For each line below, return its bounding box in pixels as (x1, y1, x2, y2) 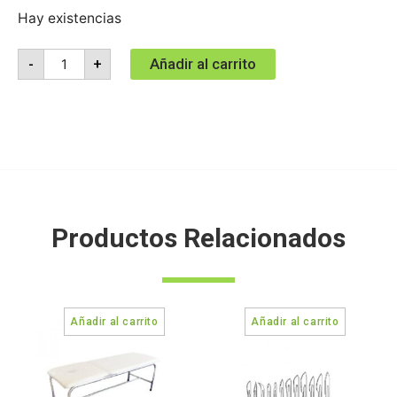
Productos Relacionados (51, 222, 346, 254)
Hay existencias (18, 9, 121, 27)
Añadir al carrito (150, 55, 256, 74)
